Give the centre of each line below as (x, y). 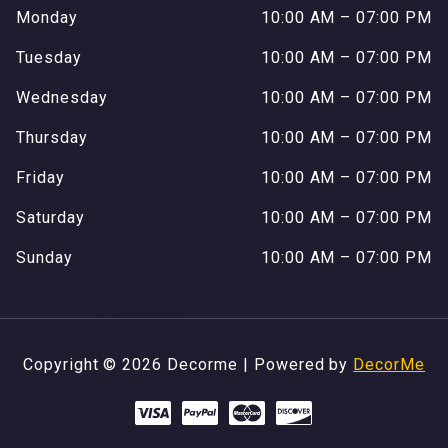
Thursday (52, 137)
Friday (40, 177)
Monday (47, 17)
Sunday (44, 257)
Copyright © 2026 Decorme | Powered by (188, 364)
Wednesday (62, 97)
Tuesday (49, 57)
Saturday (50, 217)
